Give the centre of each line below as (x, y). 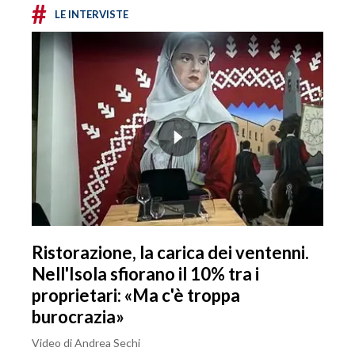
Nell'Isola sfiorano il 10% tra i (145, 274)
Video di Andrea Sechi (86, 343)
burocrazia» (78, 317)
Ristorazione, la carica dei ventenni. (170, 253)
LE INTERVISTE (92, 15)
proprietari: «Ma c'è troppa (136, 296)
